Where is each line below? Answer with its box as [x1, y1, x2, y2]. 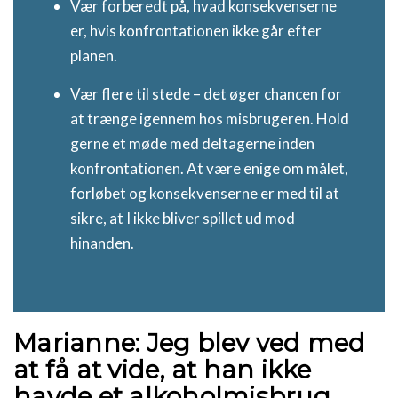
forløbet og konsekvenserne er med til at [70, 183, 339, 203]
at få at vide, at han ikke [13, 354, 312, 385]
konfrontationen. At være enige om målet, [70, 158, 348, 178]
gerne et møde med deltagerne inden [70, 133, 314, 153]
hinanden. [70, 233, 134, 252]
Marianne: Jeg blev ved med [13, 327, 366, 358]
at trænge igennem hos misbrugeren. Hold [70, 108, 349, 128]
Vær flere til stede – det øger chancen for [70, 84, 342, 103]
